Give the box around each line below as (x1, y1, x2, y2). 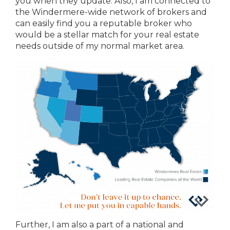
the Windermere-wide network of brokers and (15, 7, 207, 17)
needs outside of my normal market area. (15, 41, 184, 51)
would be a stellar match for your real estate (15, 30, 199, 40)
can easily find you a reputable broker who (15, 18, 192, 28)
